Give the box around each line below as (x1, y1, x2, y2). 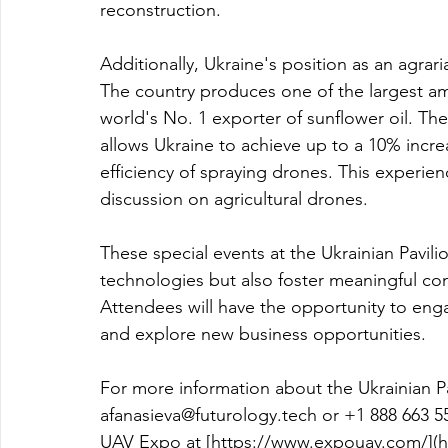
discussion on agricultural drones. (100, 188, 368, 211)
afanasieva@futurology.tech (100, 404, 317, 427)
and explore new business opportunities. (100, 323, 426, 346)
